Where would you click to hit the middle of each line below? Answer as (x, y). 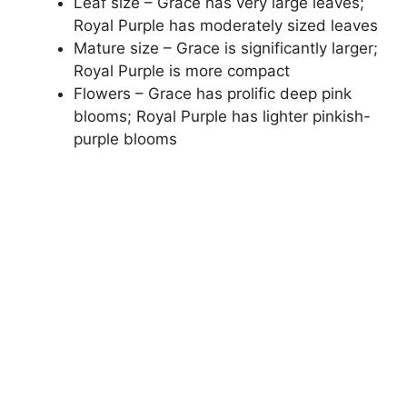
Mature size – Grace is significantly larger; (226, 48)
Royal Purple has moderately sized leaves (226, 25)
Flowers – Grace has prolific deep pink (213, 93)
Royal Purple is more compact (182, 70)
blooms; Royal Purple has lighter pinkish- (222, 116)
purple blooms (125, 139)
